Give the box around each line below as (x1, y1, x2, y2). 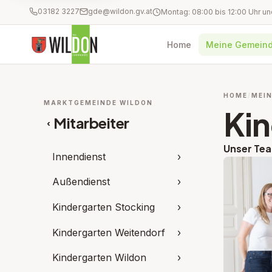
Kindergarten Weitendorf (52, 226, 165, 239)
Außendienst (52, 175, 110, 188)
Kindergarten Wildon (52, 251, 146, 264)
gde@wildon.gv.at (88, 6, 152, 16)
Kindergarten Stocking (52, 200, 155, 213)
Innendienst (52, 150, 106, 163)
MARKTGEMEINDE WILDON (44, 99, 153, 106)
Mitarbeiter (53, 114, 129, 132)
